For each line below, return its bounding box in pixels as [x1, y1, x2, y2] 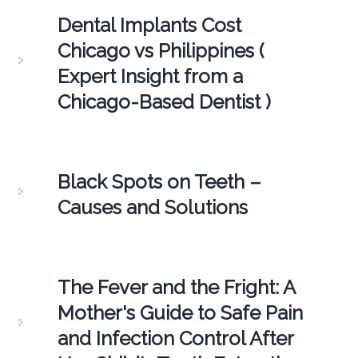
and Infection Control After [57, 326, 293, 350]
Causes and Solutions [57, 195, 248, 219]
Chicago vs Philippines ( [57, 38, 265, 62]
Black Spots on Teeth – [57, 169, 261, 193]
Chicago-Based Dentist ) [57, 89, 271, 113]
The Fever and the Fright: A [57, 275, 295, 299]
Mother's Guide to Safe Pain [57, 300, 303, 324]
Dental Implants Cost [57, 13, 241, 37]
